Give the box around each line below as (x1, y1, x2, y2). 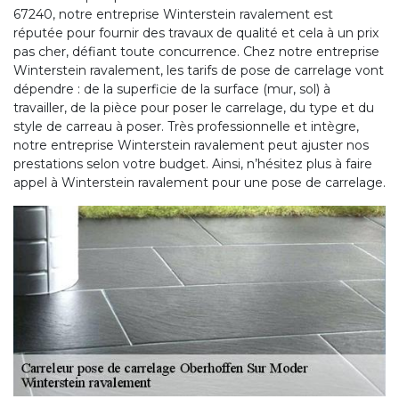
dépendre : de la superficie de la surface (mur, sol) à (13, 80, 330, 97)
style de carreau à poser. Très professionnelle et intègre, (13, 118, 359, 134)
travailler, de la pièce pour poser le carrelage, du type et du (13, 99, 374, 116)
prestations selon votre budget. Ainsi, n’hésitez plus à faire (13, 155, 372, 172)
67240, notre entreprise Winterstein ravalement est (13, 5, 333, 22)
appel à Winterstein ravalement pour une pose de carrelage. (13, 174, 386, 191)
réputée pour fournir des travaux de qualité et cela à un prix (13, 24, 379, 41)
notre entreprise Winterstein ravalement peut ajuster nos (13, 136, 369, 153)
